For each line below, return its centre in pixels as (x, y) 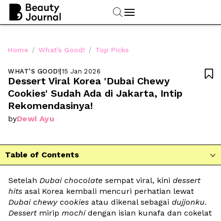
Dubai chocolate (71, 180)
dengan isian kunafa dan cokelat (148, 213)
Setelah (24, 180)
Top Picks (112, 50)
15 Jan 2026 (81, 71)
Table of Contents (42, 155)
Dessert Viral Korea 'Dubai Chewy (89, 81)
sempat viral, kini (138, 180)
